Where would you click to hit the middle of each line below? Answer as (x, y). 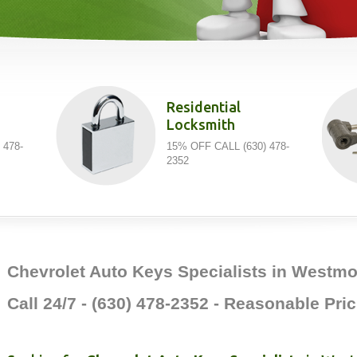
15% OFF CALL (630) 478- (228, 146)
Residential (204, 107)
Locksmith (201, 124)
